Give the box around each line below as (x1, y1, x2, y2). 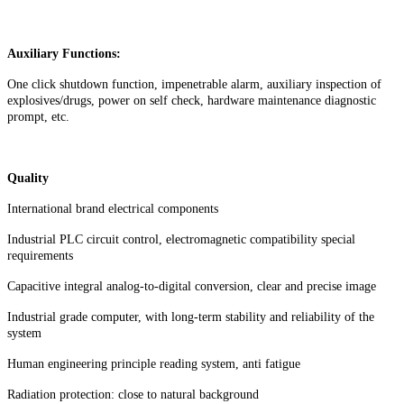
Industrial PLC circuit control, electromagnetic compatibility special (7, 232, 355, 246)
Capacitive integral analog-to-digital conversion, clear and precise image (7, 279, 376, 293)
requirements (7, 248, 73, 262)
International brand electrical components (7, 201, 218, 216)
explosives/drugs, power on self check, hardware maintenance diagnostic (7, 93, 376, 107)
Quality (7, 170, 49, 185)
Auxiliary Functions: (7, 46, 121, 60)
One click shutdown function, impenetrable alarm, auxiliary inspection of (7, 77, 381, 91)
